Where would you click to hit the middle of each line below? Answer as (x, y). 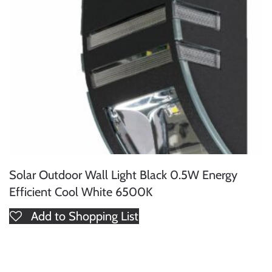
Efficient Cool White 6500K (81, 192)
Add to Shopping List (85, 216)
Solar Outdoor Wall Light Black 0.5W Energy (123, 175)
